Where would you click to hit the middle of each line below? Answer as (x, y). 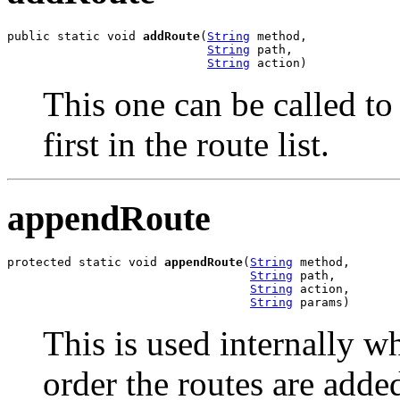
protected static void (86, 262)
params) (321, 303)
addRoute (171, 36)
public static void (75, 36)
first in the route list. (186, 144)
